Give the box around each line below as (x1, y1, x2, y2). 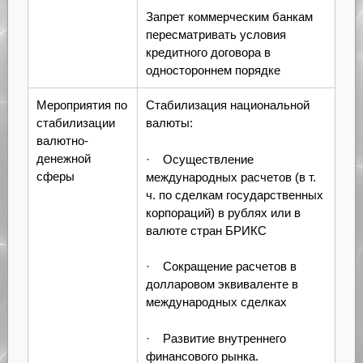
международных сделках (145, 295, 287, 310)
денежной (36, 152, 91, 166)
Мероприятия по (36, 98, 127, 113)
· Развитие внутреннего (145, 331, 286, 345)
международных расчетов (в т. (145, 169, 316, 184)
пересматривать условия (145, 28, 286, 42)
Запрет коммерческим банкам (145, 10, 313, 24)
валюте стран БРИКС (145, 223, 267, 237)
